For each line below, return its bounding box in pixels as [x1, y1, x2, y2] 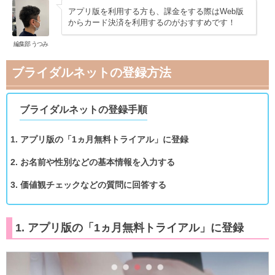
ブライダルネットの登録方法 [12, 65, 171, 79]
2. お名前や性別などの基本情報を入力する [10, 157, 175, 167]
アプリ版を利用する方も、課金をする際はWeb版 [68, 6, 244, 16]
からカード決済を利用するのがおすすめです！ [68, 17, 236, 27]
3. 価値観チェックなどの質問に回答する [10, 179, 166, 190]
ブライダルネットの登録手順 [20, 104, 147, 115]
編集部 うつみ [14, 40, 48, 47]
